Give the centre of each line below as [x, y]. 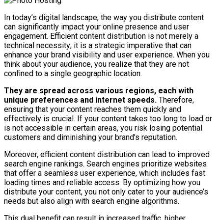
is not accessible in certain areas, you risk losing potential [103, 128]
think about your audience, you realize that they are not [96, 64]
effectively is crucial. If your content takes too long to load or [108, 118]
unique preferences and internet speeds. [80, 100]
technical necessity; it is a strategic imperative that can [98, 45]
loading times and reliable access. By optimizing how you [102, 182]
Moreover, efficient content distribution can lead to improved [107, 154]
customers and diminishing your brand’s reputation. [91, 137]
